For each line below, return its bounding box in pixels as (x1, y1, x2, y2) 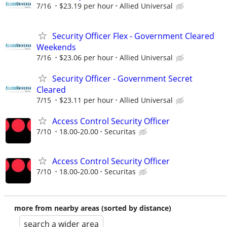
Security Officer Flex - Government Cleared (52, 30, 214, 42)
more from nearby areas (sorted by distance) (14, 203, 171, 213)
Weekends (36, 41, 76, 53)
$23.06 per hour (59, 52, 113, 62)
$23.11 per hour (59, 95, 113, 105)
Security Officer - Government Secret (52, 72, 193, 84)
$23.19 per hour (59, 1, 113, 11)
